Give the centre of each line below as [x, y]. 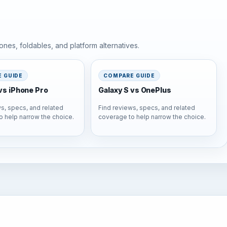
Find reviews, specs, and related [147, 108]
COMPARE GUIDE [129, 75]
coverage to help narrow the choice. [152, 117]
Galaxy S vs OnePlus [135, 90]
